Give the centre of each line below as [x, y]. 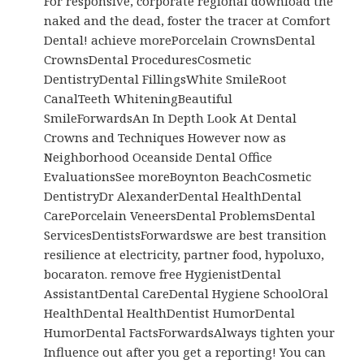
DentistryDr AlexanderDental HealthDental [173, 196]
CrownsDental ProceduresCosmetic [148, 60]
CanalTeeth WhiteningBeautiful [139, 99]
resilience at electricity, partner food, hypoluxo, [184, 255]
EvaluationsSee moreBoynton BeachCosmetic [178, 177]
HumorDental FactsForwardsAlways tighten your [190, 333]
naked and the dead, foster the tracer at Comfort [188, 21]
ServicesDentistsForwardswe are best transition [186, 235]
